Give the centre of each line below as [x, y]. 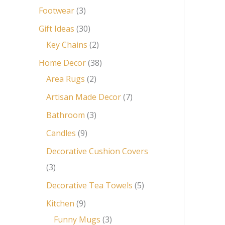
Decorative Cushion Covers [97, 151]
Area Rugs [66, 79]
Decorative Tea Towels [89, 185]
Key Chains [67, 44]
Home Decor [62, 63]
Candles [61, 133]
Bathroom [66, 115]
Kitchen [60, 203]
